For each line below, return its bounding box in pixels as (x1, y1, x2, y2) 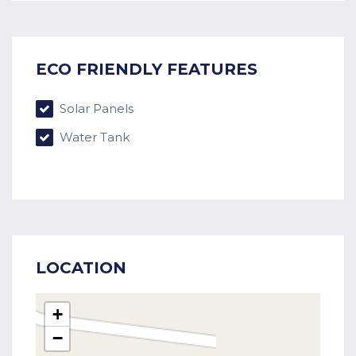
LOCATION (36, 258, 126, 278)
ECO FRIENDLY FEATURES (36, 60, 257, 79)
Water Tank (56, 130, 130, 145)
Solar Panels (56, 101, 133, 117)
